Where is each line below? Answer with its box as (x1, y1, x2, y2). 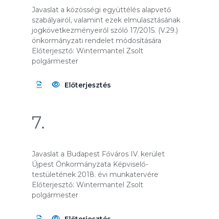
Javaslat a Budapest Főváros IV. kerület (32, 150, 165, 158)
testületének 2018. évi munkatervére (32, 170, 158, 179)
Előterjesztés (65, 81, 111, 89)
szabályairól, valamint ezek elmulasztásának (32, 16, 180, 24)
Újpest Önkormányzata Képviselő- (32, 160, 148, 169)
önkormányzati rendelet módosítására (32, 36, 161, 45)
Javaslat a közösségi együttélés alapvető (32, 5, 171, 14)
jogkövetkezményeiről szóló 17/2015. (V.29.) (32, 26, 178, 35)
